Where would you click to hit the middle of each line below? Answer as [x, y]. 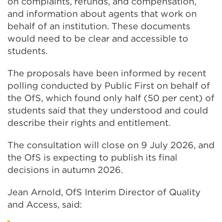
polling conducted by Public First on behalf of [109, 85]
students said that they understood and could [108, 110]
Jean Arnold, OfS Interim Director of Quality [104, 192]
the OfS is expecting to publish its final [92, 157]
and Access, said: [46, 204]
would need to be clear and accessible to [98, 38]
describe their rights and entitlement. [89, 123]
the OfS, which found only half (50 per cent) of [111, 98]
